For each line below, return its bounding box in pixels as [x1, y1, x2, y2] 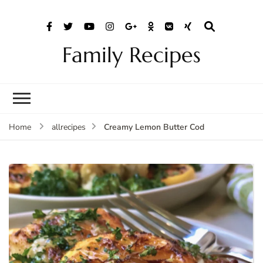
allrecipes [52, 121, 86, 133]
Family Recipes [62, 41, 201, 68]
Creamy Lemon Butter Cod [104, 121, 204, 133]
